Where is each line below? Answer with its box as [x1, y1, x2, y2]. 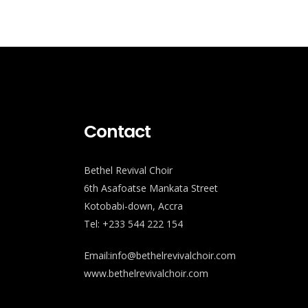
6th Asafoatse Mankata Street [84, 181, 218, 195]
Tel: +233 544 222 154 [84, 217, 183, 230]
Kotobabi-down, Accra [84, 199, 183, 212]
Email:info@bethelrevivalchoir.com [84, 249, 236, 262]
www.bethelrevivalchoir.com [84, 267, 208, 280]
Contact [84, 120, 151, 144]
